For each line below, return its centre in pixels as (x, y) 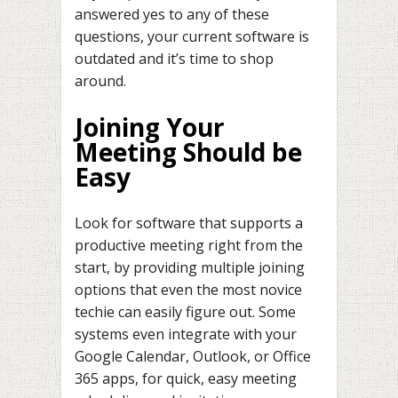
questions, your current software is (192, 36)
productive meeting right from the (189, 245)
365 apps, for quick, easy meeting (186, 378)
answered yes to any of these (172, 14)
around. (100, 80)
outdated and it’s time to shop (174, 58)
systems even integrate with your (186, 334)
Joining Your (150, 127)
